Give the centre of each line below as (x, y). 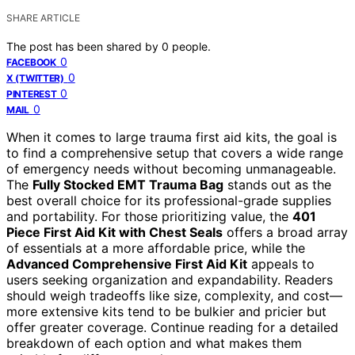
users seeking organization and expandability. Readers (170, 279)
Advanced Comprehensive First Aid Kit (127, 263)
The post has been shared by (84, 46)
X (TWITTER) (35, 78)
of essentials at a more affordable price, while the (156, 248)
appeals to (281, 263)
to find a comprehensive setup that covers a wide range (175, 153)
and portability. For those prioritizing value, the (149, 216)
